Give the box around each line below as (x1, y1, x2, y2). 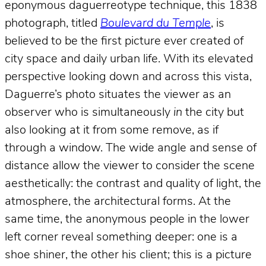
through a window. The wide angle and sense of (5, 142, 256, 155)
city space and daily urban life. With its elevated (5, 53, 253, 66)
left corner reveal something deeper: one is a (5, 232, 237, 244)
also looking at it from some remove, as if (5, 125, 218, 137)
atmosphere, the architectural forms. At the (5, 196, 231, 208)
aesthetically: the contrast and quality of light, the (5, 178, 261, 191)
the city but (182, 107, 244, 119)
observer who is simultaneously (5, 107, 173, 119)
